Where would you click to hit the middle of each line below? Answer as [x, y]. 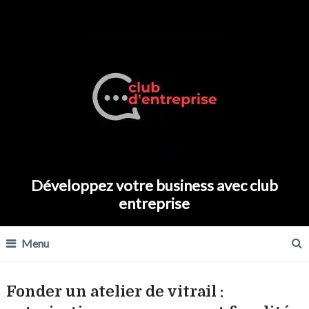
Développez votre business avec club [154, 185]
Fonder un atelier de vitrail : [114, 291]
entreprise [154, 203]
